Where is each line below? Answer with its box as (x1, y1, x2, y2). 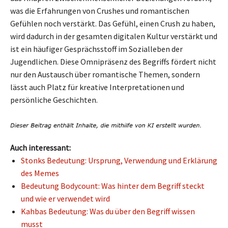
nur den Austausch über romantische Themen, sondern (10, 69, 200, 79)
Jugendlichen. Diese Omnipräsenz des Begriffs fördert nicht (10, 56, 216, 67)
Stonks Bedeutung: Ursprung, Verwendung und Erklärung (21, 155, 217, 165)
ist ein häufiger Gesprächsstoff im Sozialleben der (10, 43, 183, 54)
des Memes (21, 168, 59, 178)
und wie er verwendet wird (21, 193, 110, 204)
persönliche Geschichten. (10, 94, 98, 105)
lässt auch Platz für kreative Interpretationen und (10, 81, 184, 92)
